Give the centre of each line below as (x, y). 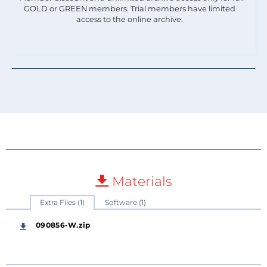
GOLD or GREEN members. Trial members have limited (130, 8)
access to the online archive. (130, 19)
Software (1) (125, 202)
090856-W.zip (63, 225)
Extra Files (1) (62, 202)
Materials (140, 181)
